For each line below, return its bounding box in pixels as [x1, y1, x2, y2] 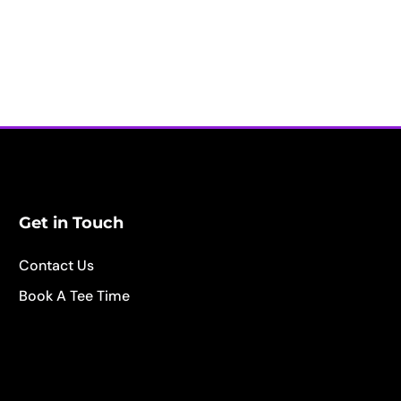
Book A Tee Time [19, 286, 130, 306]
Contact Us [19, 256, 94, 276]
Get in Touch [19, 213, 124, 234]
